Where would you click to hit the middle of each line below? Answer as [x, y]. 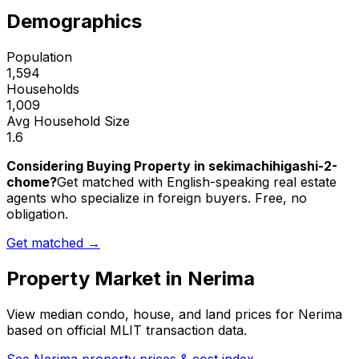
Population [39, 57]
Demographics [74, 22]
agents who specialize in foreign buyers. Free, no [157, 198]
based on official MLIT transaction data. [127, 331]
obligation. [37, 214]
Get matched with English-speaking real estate [197, 182]
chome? [32, 182]
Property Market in [97, 279]
